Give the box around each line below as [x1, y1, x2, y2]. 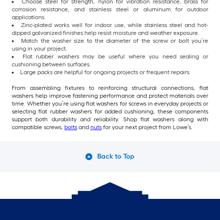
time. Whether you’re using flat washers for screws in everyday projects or [12, 100, 208, 107]
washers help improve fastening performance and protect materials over [12, 92, 208, 99]
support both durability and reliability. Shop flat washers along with [12, 115, 208, 123]
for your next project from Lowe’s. [102, 123, 192, 131]
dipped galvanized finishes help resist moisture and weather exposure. [12, 29, 199, 36]
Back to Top [97, 152, 135, 161]
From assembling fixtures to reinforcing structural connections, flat [12, 84, 208, 91]
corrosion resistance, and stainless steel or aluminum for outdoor [12, 5, 208, 13]
